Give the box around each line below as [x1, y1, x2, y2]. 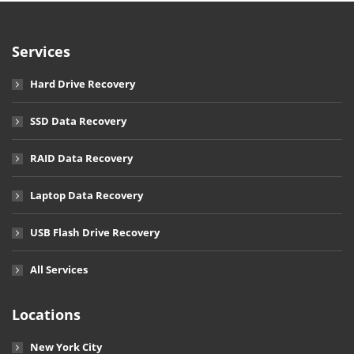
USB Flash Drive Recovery [30, 225, 160, 239]
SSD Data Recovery [30, 114, 126, 128]
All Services [30, 262, 88, 277]
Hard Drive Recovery [30, 77, 135, 91]
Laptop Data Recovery [30, 188, 143, 202]
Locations [12, 305, 81, 324]
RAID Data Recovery [30, 151, 133, 165]
